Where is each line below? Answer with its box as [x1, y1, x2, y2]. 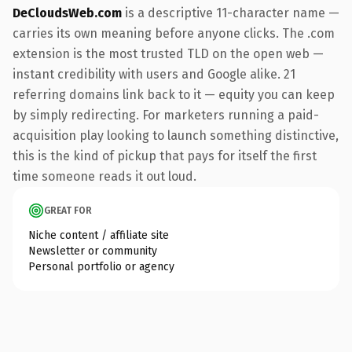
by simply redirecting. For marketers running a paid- [13, 107, 319, 123]
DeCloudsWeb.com [13, 5, 122, 20]
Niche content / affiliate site [28, 228, 169, 242]
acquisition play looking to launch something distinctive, [13, 127, 339, 143]
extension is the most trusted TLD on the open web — [13, 46, 324, 61]
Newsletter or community [28, 244, 157, 258]
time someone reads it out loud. [13, 168, 196, 184]
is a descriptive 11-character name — [122, 5, 339, 20]
